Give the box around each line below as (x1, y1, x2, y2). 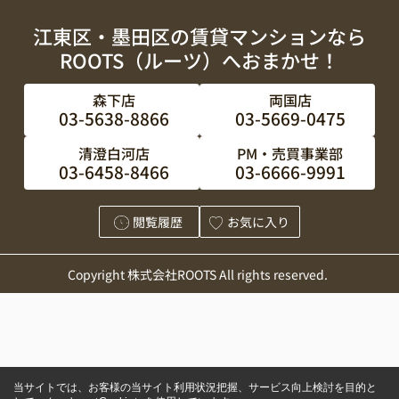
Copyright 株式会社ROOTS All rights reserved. (68, 264, 329, 283)
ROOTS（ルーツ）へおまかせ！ (60, 46, 339, 74)
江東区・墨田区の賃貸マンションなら (33, 22, 366, 50)
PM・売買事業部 (237, 142, 344, 163)
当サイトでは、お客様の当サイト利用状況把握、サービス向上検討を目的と (13, 380, 377, 394)
